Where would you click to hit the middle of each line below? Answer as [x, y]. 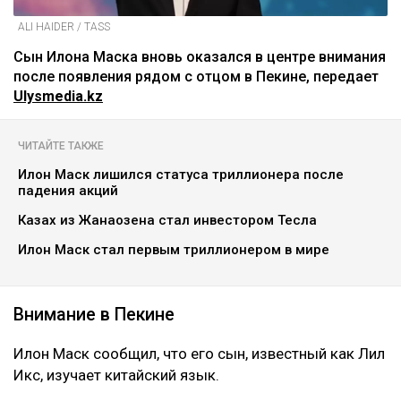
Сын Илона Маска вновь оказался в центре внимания [200, 57]
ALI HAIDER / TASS [64, 27]
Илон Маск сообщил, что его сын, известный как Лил [199, 354]
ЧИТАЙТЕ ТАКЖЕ [61, 146]
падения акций [68, 191]
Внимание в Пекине [94, 315]
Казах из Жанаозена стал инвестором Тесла [167, 221]
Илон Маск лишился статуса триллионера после [181, 175]
